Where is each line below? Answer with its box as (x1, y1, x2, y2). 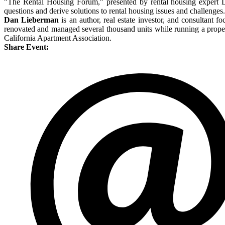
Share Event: (4, 43, 49, 52)
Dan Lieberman (4, 16, 59, 25)
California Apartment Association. (4, 34, 111, 43)
